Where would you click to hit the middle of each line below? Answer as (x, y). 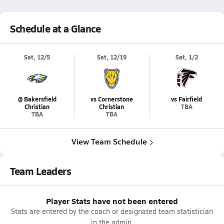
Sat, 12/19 (111, 57)
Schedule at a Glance (55, 28)
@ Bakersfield (37, 99)
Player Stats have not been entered (112, 201)
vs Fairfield (187, 99)
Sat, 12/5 (37, 57)
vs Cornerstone (111, 99)
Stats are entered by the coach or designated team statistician (112, 211)
